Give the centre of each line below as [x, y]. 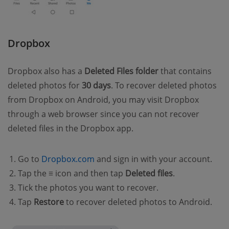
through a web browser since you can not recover [104, 114]
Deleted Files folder [121, 71]
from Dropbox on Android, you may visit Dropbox [103, 100]
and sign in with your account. [153, 159]
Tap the [33, 174]
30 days [96, 86]
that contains [185, 71]
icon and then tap [89, 174]
